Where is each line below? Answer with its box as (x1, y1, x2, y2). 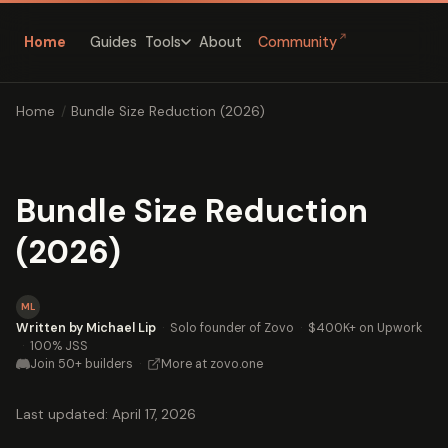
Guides (90, 32, 137, 51)
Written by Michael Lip (16, 319, 156, 336)
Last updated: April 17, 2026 (16, 405, 196, 423)
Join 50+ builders (30, 355, 133, 372)
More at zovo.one (161, 355, 263, 372)
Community (258, 33, 337, 52)
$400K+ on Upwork (308, 319, 422, 336)
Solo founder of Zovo (170, 319, 294, 336)
